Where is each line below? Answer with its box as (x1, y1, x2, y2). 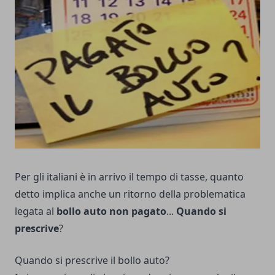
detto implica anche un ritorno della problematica (15, 187, 246, 201)
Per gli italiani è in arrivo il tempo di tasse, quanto (15, 170, 244, 184)
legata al (15, 204, 56, 219)
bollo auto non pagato (56, 204, 166, 219)
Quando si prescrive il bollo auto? (15, 254, 169, 268)
